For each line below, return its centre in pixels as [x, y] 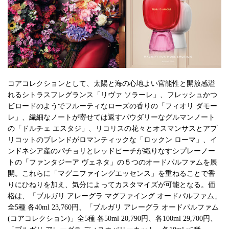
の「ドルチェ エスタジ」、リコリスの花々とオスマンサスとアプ [112, 129]
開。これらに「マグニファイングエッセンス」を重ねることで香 [111, 174]
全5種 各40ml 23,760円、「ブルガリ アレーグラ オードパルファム [113, 208]
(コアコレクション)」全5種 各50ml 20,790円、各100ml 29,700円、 [112, 219]
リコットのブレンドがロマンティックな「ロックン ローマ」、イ [112, 140]
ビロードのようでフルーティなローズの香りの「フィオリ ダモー [112, 106]
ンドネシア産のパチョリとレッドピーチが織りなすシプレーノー [111, 151]
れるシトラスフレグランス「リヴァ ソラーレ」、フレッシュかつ [112, 95]
